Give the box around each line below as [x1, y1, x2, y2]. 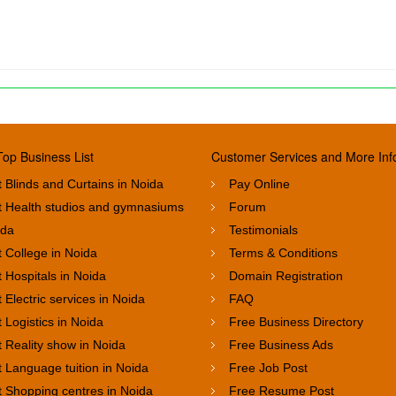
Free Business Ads [229, 337, 333, 352]
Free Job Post [229, 360, 308, 375]
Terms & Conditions [229, 245, 338, 260]
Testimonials [229, 222, 298, 237]
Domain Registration [229, 268, 343, 283]
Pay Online [229, 176, 290, 191]
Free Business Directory [229, 314, 363, 329]
